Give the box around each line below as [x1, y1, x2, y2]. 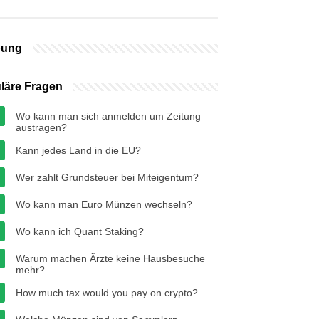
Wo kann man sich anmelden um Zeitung [16, 110, 201, 122]
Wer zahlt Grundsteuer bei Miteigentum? [16, 172, 199, 183]
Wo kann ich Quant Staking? [16, 226, 144, 237]
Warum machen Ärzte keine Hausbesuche [16, 253, 205, 264]
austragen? [16, 122, 67, 133]
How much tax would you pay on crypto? [16, 287, 198, 298]
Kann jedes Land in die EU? [16, 145, 141, 156]
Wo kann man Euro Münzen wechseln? [16, 199, 192, 210]
